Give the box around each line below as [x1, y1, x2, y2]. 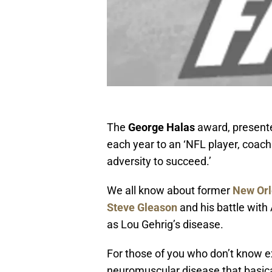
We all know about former [107, 184, 233, 197]
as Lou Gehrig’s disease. [107, 218, 223, 231]
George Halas [128, 121, 195, 134]
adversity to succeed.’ [107, 155, 211, 168]
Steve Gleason [107, 201, 177, 214]
